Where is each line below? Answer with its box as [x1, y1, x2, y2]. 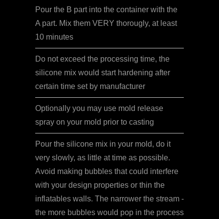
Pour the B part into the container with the [35, 5, 177, 14]
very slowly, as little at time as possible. [35, 153, 170, 162]
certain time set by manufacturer [35, 82, 145, 90]
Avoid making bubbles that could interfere [35, 167, 178, 175]
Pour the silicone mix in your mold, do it [35, 140, 171, 148]
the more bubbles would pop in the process [35, 208, 184, 217]
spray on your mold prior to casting [35, 118, 154, 126]
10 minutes [35, 33, 73, 41]
